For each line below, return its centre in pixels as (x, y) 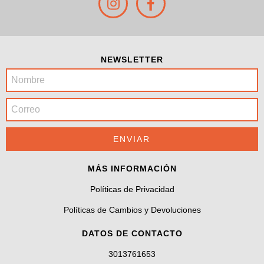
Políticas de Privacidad (132, 189)
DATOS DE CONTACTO (132, 233)
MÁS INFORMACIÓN (132, 169)
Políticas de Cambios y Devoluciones (132, 210)
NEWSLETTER (132, 60)
